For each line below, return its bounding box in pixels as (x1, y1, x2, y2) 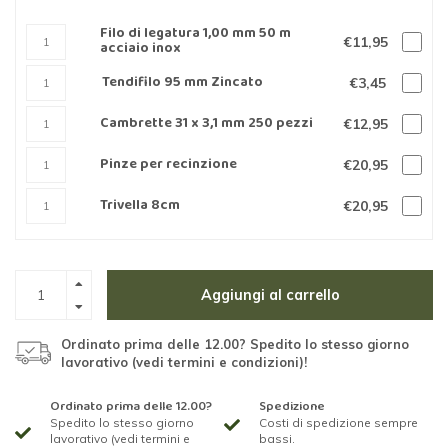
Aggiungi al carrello (200, 286, 340, 305)
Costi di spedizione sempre (259, 415, 418, 431)
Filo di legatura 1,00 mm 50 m (99, 22, 291, 47)
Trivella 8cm (99, 193, 180, 218)
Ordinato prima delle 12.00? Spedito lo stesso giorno (61, 336, 409, 353)
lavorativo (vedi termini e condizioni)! (61, 354, 307, 371)
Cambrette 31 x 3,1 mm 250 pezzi (99, 111, 313, 136)
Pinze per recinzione (99, 152, 237, 177)
